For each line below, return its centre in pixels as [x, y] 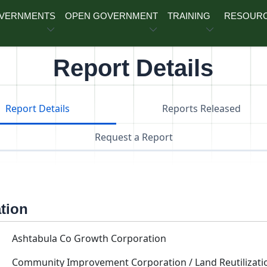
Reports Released [202, 108]
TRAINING [189, 16]
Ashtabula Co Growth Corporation [89, 238]
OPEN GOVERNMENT [112, 16]
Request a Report [133, 137]
